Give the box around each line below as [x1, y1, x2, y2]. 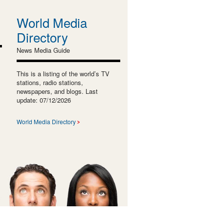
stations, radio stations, [16, 77, 83, 87]
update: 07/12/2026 [16, 95, 71, 105]
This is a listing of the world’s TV [16, 68, 109, 78]
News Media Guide [16, 45, 70, 55]
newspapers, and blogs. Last [16, 86, 98, 96]
